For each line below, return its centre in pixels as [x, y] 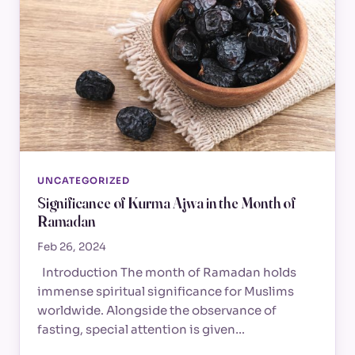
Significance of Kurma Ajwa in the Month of [167, 203]
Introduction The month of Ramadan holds [167, 273]
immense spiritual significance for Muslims [166, 292]
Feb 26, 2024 [72, 247]
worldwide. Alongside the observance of [157, 311]
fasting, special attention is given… [141, 330]
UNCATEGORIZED [84, 180]
